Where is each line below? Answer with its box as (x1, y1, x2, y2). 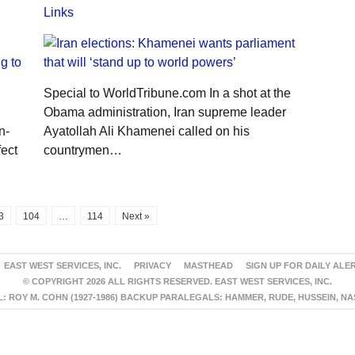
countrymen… (43, 143, 122, 157)
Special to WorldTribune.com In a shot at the (43, 86, 291, 100)
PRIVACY (133, 260, 171, 270)
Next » (121, 210, 150, 222)
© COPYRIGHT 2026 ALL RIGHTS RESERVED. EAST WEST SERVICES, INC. (23, 276, 332, 286)
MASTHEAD (183, 260, 233, 270)
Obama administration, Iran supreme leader (43, 105, 286, 119)
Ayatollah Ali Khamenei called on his (43, 124, 250, 138)
